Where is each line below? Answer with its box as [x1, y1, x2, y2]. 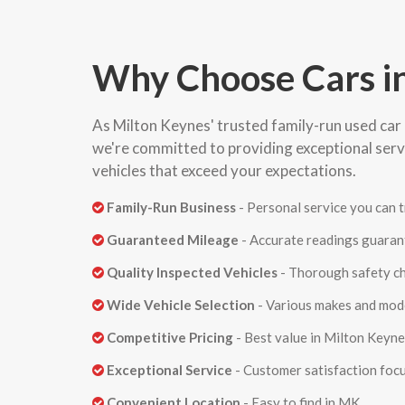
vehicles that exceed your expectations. [92, 160, 356, 180]
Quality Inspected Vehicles [107, 263, 278, 280]
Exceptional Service [107, 361, 232, 378]
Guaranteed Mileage [107, 231, 239, 248]
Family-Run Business [107, 198, 236, 215]
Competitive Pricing [107, 328, 233, 345]
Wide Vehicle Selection [107, 296, 255, 313]
